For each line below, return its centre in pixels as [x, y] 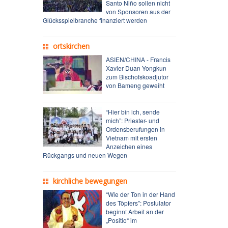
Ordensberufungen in [135, 129]
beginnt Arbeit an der [135, 211]
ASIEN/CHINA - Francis [138, 59]
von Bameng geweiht [135, 85]
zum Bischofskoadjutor [137, 76]
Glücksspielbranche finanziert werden [95, 20]
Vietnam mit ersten [131, 137]
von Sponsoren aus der [138, 11]
